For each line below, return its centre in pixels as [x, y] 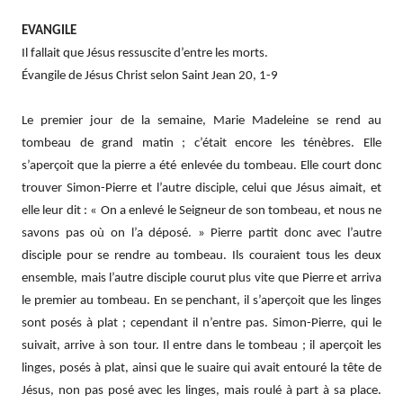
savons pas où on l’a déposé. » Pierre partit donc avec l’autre [201, 233]
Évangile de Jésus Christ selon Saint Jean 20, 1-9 [150, 76]
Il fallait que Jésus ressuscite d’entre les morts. [145, 53]
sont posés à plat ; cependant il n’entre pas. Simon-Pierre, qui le [201, 323]
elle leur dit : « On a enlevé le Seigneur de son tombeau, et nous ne [201, 210]
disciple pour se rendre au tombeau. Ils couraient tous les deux [201, 255]
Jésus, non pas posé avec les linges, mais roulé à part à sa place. [201, 390]
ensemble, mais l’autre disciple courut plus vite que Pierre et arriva [201, 278]
